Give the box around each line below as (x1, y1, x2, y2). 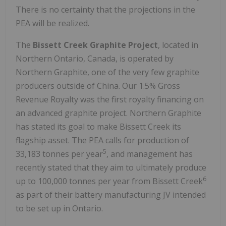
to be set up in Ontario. (16, 202, 103, 214)
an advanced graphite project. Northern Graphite (16, 107, 201, 119)
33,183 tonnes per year (16, 148, 103, 159)
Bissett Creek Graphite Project (33, 39, 158, 50)
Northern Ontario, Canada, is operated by (16, 52, 174, 64)
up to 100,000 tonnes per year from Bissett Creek (16, 175, 203, 187)
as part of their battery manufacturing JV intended (16, 189, 206, 200)
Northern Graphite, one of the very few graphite (16, 66, 199, 78)
